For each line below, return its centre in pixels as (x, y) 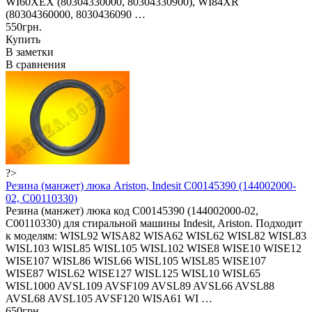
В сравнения (36, 64)
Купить (23, 39)
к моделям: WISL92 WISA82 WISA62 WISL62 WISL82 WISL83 (156, 235)
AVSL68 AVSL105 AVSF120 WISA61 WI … (109, 298)
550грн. (24, 26)
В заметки (30, 52)
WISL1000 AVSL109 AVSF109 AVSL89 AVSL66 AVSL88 (140, 286)
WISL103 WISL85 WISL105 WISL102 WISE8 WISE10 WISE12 (154, 248)
